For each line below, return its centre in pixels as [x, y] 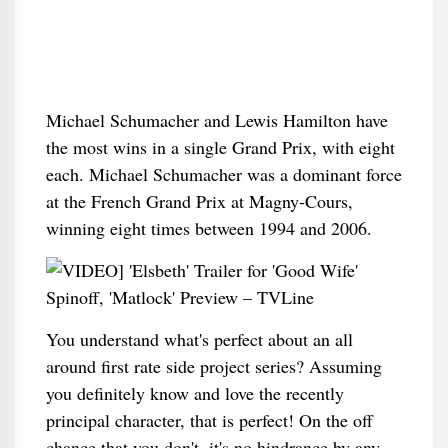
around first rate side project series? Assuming [213, 366]
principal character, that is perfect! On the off [209, 420]
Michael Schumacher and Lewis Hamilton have [216, 120]
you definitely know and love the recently [194, 393]
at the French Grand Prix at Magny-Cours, [199, 201]
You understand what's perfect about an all [199, 339]
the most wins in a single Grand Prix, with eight [220, 147]
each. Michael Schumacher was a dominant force [223, 174]
